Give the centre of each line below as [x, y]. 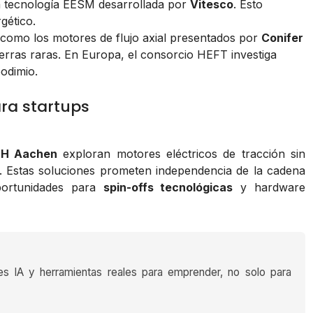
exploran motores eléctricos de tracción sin [181, 154]
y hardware [269, 188]
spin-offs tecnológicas [168, 188]
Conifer [282, 38]
